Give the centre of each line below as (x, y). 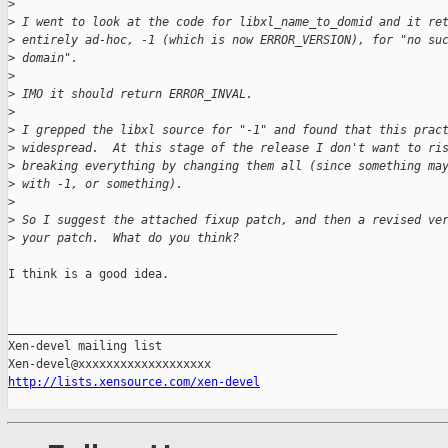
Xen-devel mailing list (85, 346)
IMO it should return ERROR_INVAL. (134, 94)
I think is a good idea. (88, 274)
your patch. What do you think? (127, 238)
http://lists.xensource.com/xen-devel (134, 382)
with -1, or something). (99, 184)
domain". (46, 58)
